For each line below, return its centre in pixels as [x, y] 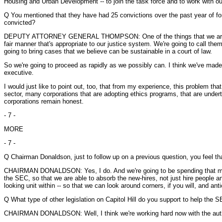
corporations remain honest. [44, 101]
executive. [19, 73]
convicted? [20, 23]
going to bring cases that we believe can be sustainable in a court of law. [108, 51]
